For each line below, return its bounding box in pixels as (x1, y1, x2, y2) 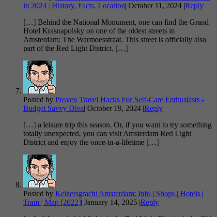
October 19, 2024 (85, 104, 143, 113)
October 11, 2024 (126, 1, 184, 10)
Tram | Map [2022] (23, 198, 81, 207)
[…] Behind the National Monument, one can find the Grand (23, 18, 209, 27)
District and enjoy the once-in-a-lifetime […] (23, 138, 159, 147)
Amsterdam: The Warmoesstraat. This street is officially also (23, 35, 206, 44)
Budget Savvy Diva (23, 104, 84, 113)
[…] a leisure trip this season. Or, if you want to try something (23, 121, 212, 129)
